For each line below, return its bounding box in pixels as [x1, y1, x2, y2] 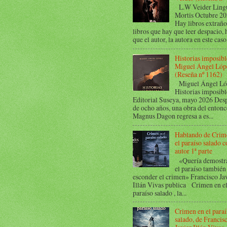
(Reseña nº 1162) [174, 69, 222, 79]
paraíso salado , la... [133, 187, 186, 198]
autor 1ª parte [174, 145, 212, 156]
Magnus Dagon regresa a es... [133, 111, 213, 121]
